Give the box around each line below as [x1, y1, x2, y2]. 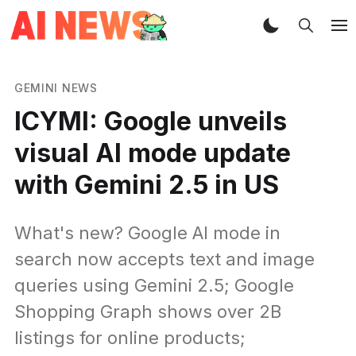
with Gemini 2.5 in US [14, 168, 279, 200]
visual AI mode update [14, 137, 291, 168]
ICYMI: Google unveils [14, 105, 287, 137]
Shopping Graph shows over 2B [14, 300, 281, 322]
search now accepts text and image [14, 248, 315, 269]
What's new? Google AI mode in [14, 222, 281, 243]
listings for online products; [14, 327, 246, 348]
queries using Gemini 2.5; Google [14, 274, 294, 296]
